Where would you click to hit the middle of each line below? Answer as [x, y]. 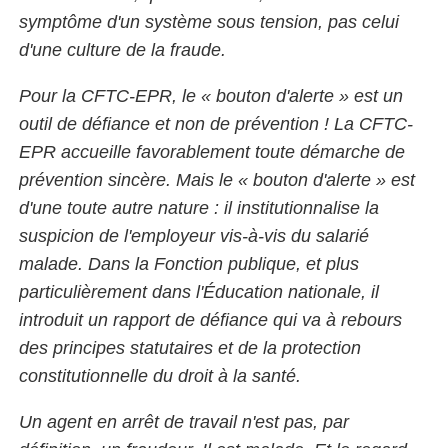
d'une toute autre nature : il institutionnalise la [199, 207]
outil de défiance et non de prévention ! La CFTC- [216, 123]
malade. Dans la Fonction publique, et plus [189, 263]
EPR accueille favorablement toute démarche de [212, 151]
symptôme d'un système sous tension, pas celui [209, 21]
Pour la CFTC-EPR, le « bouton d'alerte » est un [211, 95]
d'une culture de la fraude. [122, 49]
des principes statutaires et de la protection [190, 347]
